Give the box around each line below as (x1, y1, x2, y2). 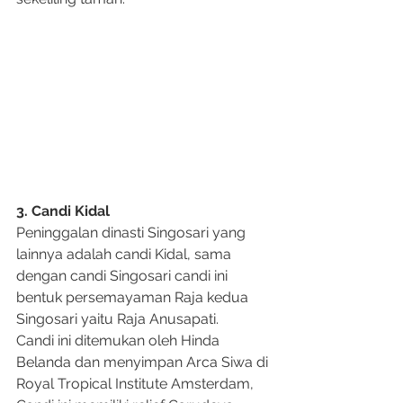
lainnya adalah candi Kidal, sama (16, 246, 235, 264)
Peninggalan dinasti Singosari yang (16, 224, 249, 242)
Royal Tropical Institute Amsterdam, (16, 375, 257, 393)
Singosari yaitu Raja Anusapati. (16, 310, 222, 328)
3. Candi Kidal (16, 202, 110, 220)
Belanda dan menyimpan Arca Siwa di (16, 354, 272, 372)
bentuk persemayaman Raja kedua (16, 289, 252, 307)
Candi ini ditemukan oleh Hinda (16, 332, 223, 350)
